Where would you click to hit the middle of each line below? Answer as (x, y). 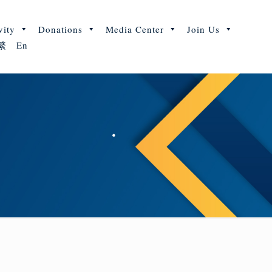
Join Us (203, 29)
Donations (60, 29)
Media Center (134, 29)
